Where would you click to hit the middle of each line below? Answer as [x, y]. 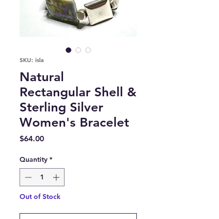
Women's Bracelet [74, 123]
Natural [42, 77]
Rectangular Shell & [78, 92]
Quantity [33, 160]
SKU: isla [32, 60]
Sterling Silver [61, 108]
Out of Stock [40, 197]
